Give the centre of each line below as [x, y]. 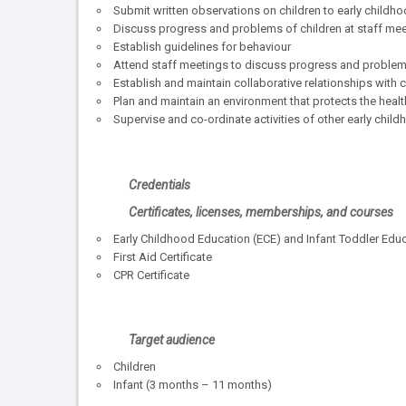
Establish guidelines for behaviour [202, 47]
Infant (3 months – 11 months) [193, 385]
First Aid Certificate [163, 256]
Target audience [172, 340]
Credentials [159, 184]
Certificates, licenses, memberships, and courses [262, 212]
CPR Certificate [151, 275]
